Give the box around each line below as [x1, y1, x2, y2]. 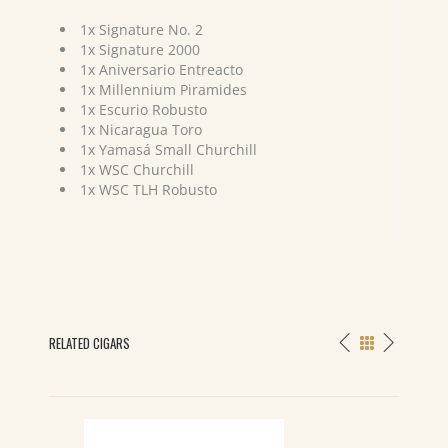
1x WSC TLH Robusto [80, 180, 217, 199]
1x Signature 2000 [80, 40, 200, 59]
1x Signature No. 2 [80, 20, 203, 39]
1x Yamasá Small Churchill [80, 140, 257, 159]
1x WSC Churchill [80, 160, 194, 179]
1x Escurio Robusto [80, 100, 207, 119]
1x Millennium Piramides [80, 80, 247, 99]
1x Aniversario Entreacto [80, 60, 243, 79]
